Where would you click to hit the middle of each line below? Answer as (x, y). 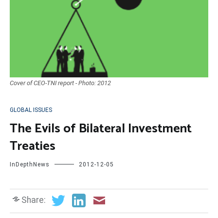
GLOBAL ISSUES (31, 110)
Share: (34, 200)
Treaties (33, 146)
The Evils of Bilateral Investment (101, 129)
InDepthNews (30, 165)
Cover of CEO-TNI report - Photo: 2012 (60, 83)
